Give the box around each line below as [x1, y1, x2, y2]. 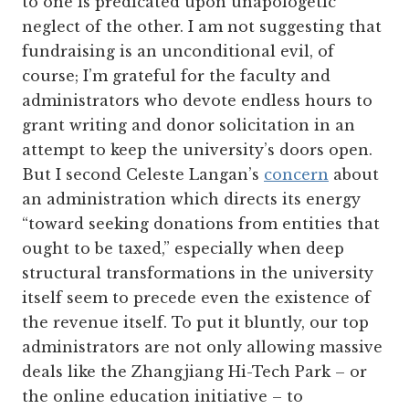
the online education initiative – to [22, 386, 303, 405]
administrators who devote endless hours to [22, 90, 372, 110]
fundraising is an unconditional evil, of [22, 41, 334, 60]
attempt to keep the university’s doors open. [22, 140, 372, 159]
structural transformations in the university [22, 263, 373, 282]
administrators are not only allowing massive [22, 337, 383, 356]
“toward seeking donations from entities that [22, 214, 380, 233]
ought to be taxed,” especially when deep [22, 238, 344, 257]
